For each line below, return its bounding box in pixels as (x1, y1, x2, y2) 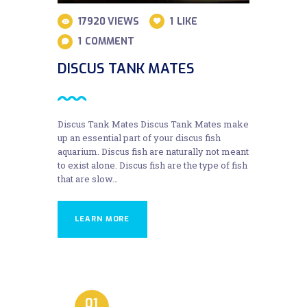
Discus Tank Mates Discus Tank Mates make (58, 118, 249, 131)
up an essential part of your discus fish (58, 132, 221, 145)
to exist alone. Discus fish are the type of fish (58, 159, 247, 172)
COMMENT (85, 35, 135, 49)
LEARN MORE (75, 214, 130, 225)
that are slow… (58, 173, 118, 186)
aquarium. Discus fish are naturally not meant (58, 145, 249, 158)
